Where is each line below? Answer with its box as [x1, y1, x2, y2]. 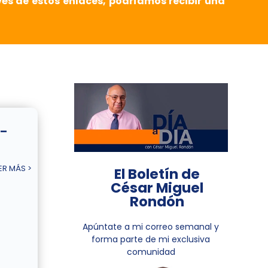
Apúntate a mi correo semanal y [83, 221, 220, 233]
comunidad [126, 246, 175, 258]
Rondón [129, 192, 184, 212]
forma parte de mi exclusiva [92, 233, 211, 246]
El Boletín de [114, 165, 200, 184]
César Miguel [110, 178, 203, 198]
